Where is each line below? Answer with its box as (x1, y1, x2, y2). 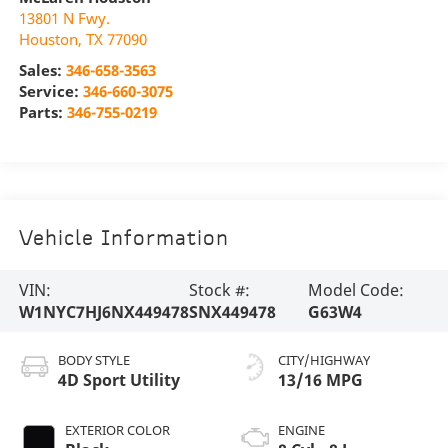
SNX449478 (188, 301, 276, 324)
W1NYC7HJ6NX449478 (18, 301, 189, 324)
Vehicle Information (18, 230, 229, 251)
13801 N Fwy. (18, 7, 110, 28)
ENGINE (278, 420, 325, 439)
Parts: (18, 101, 67, 122)
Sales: (18, 59, 66, 80)
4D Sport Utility (57, 368, 180, 391)
